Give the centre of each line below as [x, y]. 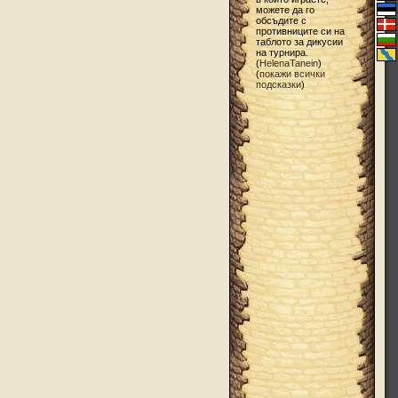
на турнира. [282, 52]
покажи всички [292, 74]
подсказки [278, 84]
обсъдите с [281, 20]
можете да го [285, 10]
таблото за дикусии [299, 42]
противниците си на [300, 31]
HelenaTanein [288, 63]
